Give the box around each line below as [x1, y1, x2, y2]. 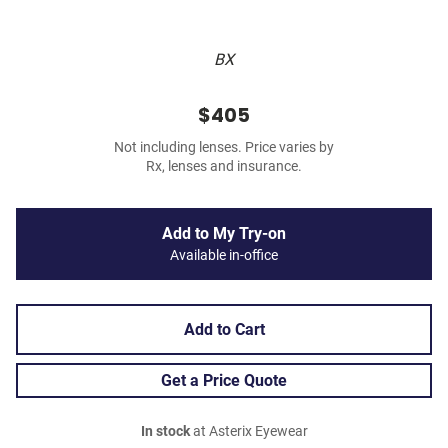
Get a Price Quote [161, 371, 287, 391]
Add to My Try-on [162, 224, 286, 244]
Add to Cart [183, 320, 265, 340]
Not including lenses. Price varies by [114, 139, 334, 157]
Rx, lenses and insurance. [146, 158, 302, 176]
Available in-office [170, 247, 278, 265]
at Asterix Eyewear [189, 423, 308, 441]
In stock [140, 423, 190, 441]
